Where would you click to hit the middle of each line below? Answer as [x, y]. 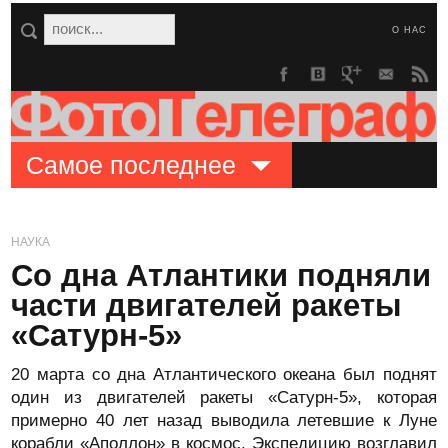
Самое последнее [131, 165]
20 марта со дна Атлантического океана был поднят [224, 374]
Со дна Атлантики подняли [221, 275]
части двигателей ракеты [206, 305]
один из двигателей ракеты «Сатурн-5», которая [224, 397]
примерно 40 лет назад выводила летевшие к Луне [224, 420]
